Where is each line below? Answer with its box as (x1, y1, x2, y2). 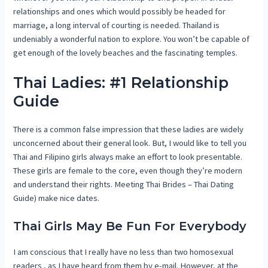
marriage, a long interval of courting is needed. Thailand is (13, 19, 220, 31)
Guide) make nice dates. (13, 192, 100, 203)
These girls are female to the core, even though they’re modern (13, 165, 243, 176)
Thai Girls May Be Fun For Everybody (13, 219, 247, 234)
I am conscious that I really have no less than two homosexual (13, 246, 234, 258)
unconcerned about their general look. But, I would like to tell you (13, 137, 247, 148)
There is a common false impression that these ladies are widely (13, 123, 244, 135)
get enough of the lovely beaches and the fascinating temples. (13, 47, 238, 58)
